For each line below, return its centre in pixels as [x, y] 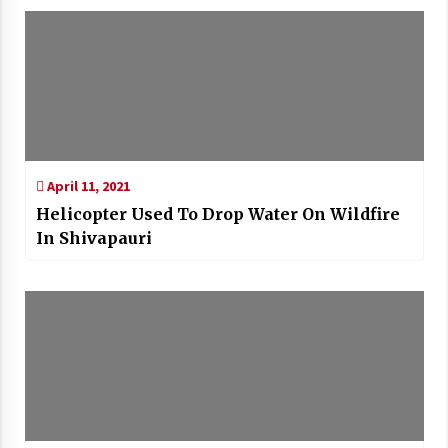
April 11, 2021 [86, 186]
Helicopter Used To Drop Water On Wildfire [217, 214]
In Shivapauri [93, 238]
